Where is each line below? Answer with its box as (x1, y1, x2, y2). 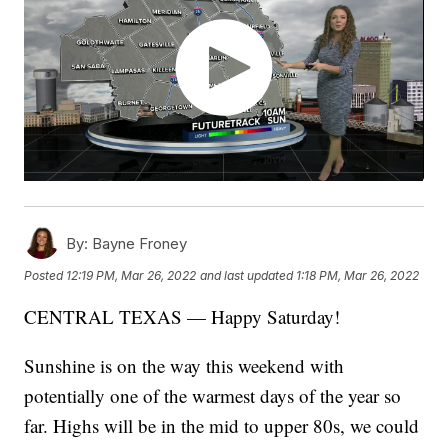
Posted (24, 267, 67, 283)
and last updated (200, 267, 294, 283)
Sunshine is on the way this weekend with (24, 353, 345, 379)
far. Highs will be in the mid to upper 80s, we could (24, 413, 420, 439)
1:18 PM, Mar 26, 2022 (296, 267, 420, 283)
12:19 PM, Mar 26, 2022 (66, 267, 197, 283)
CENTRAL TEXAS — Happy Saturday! (24, 304, 341, 330)
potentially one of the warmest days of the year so (24, 383, 402, 409)
